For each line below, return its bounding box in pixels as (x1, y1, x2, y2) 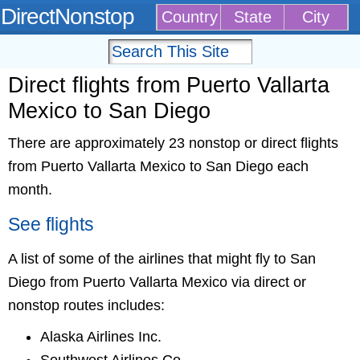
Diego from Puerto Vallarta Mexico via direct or (8, 274, 306, 290)
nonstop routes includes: (8, 297, 165, 313)
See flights (8, 215, 94, 235)
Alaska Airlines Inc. (40, 329, 162, 345)
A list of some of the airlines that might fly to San (8, 251, 316, 267)
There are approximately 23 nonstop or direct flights (8, 135, 338, 151)
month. (8, 182, 52, 198)
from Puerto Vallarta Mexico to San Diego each (8, 158, 309, 174)
